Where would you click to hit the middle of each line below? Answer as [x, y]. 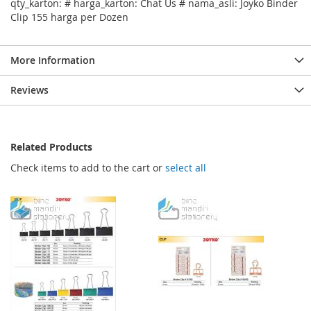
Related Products [51, 147]
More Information [53, 60]
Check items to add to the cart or [88, 168]
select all [186, 168]
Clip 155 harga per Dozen [69, 17]
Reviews [30, 90]
